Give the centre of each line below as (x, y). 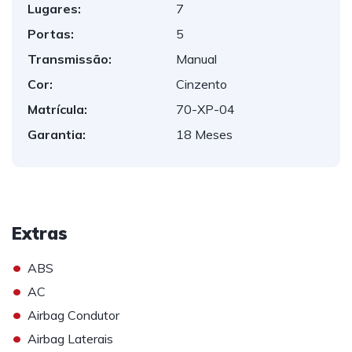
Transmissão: (70, 59)
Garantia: (57, 134)
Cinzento (202, 84)
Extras (40, 233)
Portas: (51, 34)
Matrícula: (57, 109)
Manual (196, 59)
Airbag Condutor (73, 315)
